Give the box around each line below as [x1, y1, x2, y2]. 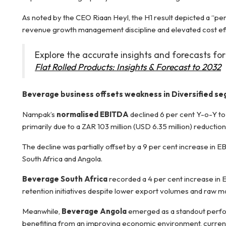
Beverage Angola [62, 206, 127, 216]
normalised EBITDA [56, 109, 129, 119]
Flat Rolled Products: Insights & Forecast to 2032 [35, 61, 221, 73]
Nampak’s [22, 109, 56, 119]
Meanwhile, [22, 206, 62, 216]
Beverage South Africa [22, 174, 107, 184]
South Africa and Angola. [22, 154, 102, 163]
